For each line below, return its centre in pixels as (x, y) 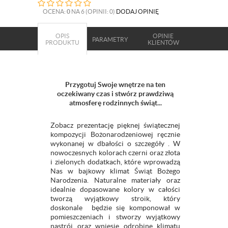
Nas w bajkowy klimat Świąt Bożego (115, 171)
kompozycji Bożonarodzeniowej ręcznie (115, 135)
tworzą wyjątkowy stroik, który (115, 199)
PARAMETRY (110, 39)
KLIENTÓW (163, 43)
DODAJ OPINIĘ (137, 11)
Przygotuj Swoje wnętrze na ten (115, 85)
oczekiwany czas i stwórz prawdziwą (115, 94)
